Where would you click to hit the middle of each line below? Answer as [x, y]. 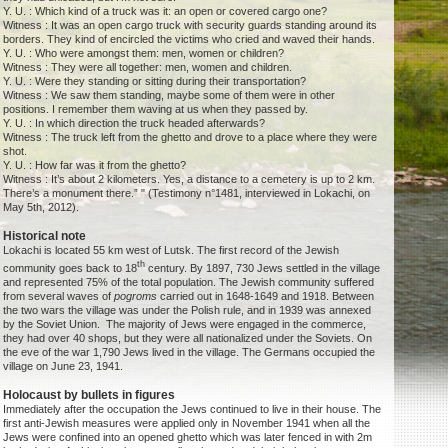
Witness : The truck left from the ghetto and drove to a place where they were [190, 137]
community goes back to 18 [70, 267]
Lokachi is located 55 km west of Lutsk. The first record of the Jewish [171, 250]
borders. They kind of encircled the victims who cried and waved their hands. [189, 39]
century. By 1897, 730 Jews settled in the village [263, 267]
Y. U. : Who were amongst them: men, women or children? [144, 53]
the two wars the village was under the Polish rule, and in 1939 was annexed [187, 309]
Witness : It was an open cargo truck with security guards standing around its [190, 25]
